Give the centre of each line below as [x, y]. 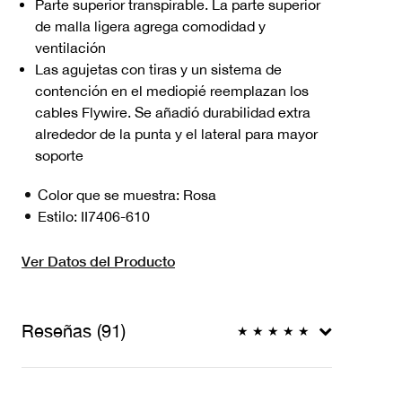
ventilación [70, 47]
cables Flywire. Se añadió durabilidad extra [173, 112]
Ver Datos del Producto [98, 260]
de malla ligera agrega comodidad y [150, 26]
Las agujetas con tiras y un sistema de [158, 69]
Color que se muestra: [110, 194]
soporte [59, 155]
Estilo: [59, 216]
